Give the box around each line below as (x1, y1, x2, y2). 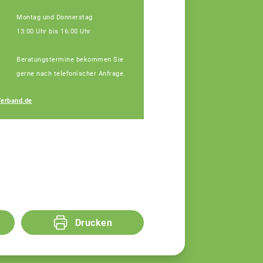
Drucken (75, 217, 113, 228)
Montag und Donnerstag (16, 13, 93, 21)
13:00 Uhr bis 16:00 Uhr (16, 27, 91, 35)
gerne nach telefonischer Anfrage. (16, 69, 126, 77)
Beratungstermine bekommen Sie (16, 55, 124, 63)
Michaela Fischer (161, 88, 239, 100)
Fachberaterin (161, 102, 218, 112)
